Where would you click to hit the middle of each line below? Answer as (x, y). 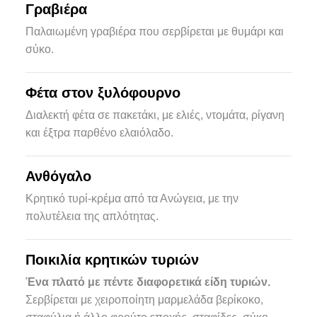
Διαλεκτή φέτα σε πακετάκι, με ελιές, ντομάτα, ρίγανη (155, 115)
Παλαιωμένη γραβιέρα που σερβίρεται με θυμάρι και (154, 31)
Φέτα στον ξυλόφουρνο (103, 93)
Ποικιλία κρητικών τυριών (112, 260)
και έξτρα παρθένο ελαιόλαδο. (99, 133)
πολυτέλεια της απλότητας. (92, 216)
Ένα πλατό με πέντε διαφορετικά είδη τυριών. (148, 282)
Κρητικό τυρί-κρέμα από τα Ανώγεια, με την (132, 198)
